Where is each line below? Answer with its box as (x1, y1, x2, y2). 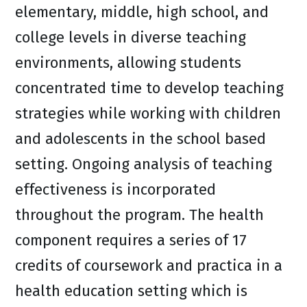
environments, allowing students (15, 53, 241, 72)
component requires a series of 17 (15, 231, 247, 249)
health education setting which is (15, 282, 247, 300)
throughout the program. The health (15, 206, 264, 224)
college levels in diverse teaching (15, 28, 246, 47)
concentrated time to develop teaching (15, 79, 284, 97)
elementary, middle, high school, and (15, 3, 269, 21)
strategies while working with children (15, 104, 281, 123)
